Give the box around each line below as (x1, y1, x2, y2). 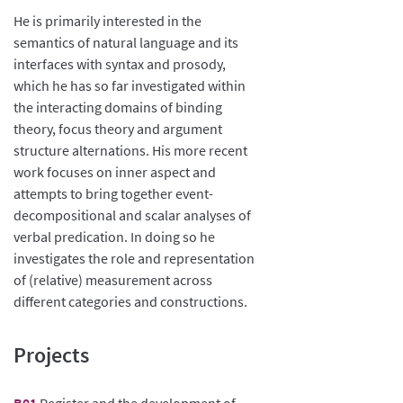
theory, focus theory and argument (13, 119, 222, 138)
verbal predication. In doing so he (13, 227, 215, 246)
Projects (13, 340, 89, 369)
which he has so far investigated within (13, 76, 246, 94)
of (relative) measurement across (13, 270, 212, 289)
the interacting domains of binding (13, 97, 222, 116)
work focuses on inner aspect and (13, 162, 216, 181)
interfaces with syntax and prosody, (13, 54, 226, 73)
